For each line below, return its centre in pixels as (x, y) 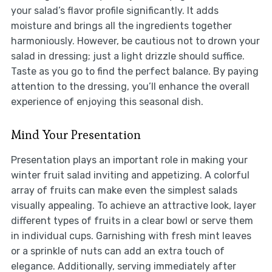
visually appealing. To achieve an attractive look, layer (133, 206)
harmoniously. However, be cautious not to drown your (135, 41)
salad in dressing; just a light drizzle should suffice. (127, 56)
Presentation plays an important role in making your (129, 160)
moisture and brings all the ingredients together (121, 26)
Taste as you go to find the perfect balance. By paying (134, 72)
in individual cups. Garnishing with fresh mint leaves (131, 236)
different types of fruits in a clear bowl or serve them (132, 221)
